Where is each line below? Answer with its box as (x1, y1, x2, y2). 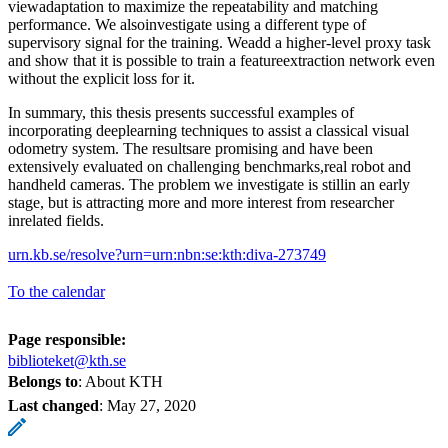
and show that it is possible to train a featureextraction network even (8, 51, 435, 69)
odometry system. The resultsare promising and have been (8, 139, 373, 157)
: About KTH (78, 372, 163, 390)
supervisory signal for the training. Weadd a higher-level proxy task (8, 33, 431, 51)
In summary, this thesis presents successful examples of (8, 103, 354, 121)
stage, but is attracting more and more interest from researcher (8, 193, 394, 211)
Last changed (8, 396, 99, 414)
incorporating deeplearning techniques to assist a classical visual (8, 121, 409, 139)
